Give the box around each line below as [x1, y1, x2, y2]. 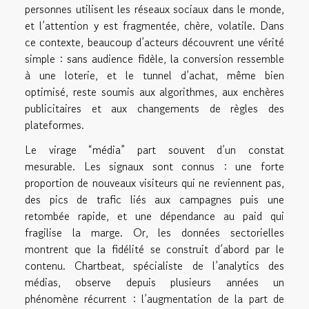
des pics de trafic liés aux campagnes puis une [25, 191, 284, 208]
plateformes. [25, 117, 84, 134]
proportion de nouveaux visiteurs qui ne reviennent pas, [25, 175, 284, 192]
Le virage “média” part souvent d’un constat [25, 141, 284, 159]
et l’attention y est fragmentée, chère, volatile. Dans [25, 17, 284, 34]
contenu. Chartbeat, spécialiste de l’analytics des [25, 257, 284, 275]
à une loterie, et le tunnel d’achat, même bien [25, 67, 284, 84]
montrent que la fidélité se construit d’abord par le [25, 241, 284, 258]
